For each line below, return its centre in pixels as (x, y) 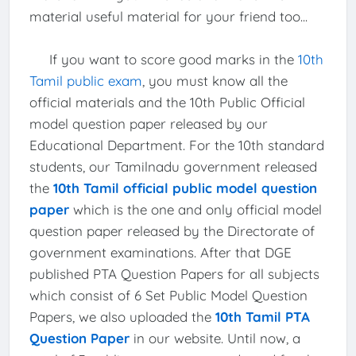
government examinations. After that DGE (160, 252)
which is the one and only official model (195, 209)
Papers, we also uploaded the (122, 316)
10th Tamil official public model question (185, 188)
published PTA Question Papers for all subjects (174, 273)
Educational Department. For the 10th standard (176, 145)
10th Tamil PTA (262, 316)
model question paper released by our (148, 123)
